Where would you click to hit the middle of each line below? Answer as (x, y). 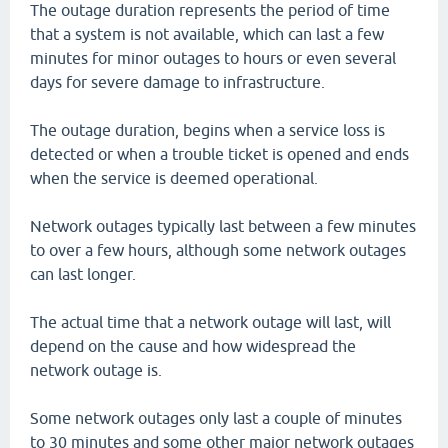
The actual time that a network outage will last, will (210, 322)
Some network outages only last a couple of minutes (216, 418)
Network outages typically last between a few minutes (223, 226)
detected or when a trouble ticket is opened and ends (219, 154)
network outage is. (96, 370)
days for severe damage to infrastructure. (177, 82)
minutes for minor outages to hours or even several (213, 58)
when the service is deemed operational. (174, 178)
